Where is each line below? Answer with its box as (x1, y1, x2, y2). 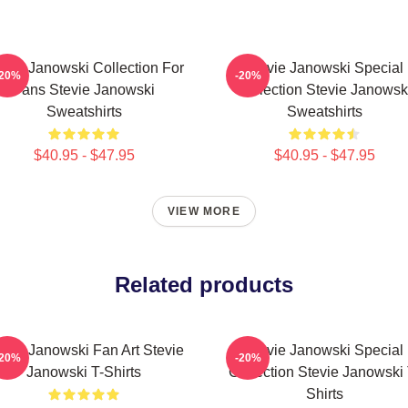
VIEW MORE (168, 205, 240, 218)
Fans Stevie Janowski (13, 82, 155, 97)
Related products (115, 272, 293, 297)
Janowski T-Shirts (26, 364, 141, 380)
